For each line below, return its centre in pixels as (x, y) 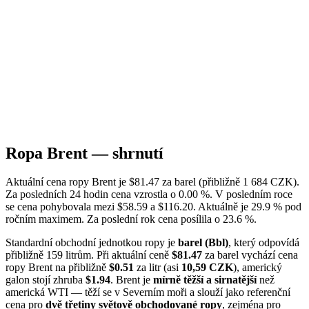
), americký (258, 268)
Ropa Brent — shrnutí (84, 153)
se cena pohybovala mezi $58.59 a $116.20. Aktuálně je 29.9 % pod (153, 207)
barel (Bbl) (203, 243)
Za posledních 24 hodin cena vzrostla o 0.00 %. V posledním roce (149, 195)
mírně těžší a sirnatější (205, 280)
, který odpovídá (264, 243)
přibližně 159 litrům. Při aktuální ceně (89, 255)
